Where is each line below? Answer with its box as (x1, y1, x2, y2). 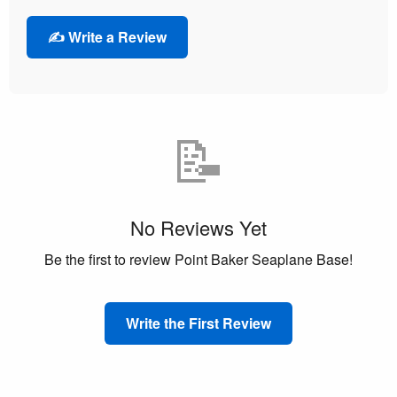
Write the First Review (126, 312, 271, 333)
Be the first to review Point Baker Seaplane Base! (44, 248, 353, 269)
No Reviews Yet (130, 213, 267, 241)
